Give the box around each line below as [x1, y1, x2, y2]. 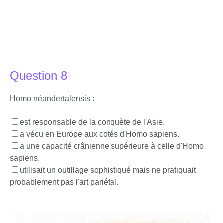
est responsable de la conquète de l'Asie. [20, 118, 165, 126]
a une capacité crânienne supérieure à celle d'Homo [20, 142, 204, 150]
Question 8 [10, 69, 67, 82]
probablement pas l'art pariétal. [10, 178, 118, 186]
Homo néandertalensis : [10, 94, 94, 103]
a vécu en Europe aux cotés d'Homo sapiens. [20, 130, 179, 138]
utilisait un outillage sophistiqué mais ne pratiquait [20, 166, 196, 174]
